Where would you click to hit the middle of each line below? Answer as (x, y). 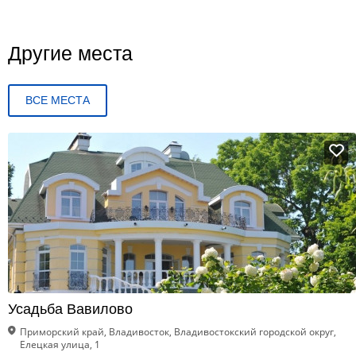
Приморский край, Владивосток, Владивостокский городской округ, (178, 332)
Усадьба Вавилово (70, 309)
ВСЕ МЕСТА (58, 100)
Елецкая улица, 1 (60, 344)
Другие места (70, 53)
